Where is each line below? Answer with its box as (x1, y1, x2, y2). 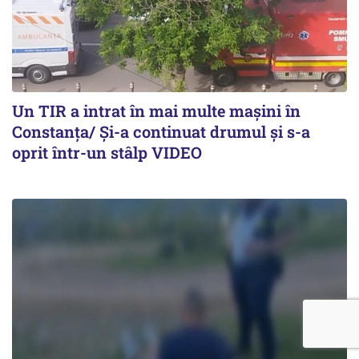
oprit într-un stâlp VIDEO (12, 141, 202, 163)
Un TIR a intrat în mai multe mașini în (12, 99, 301, 121)
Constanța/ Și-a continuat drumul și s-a (12, 120, 310, 142)
